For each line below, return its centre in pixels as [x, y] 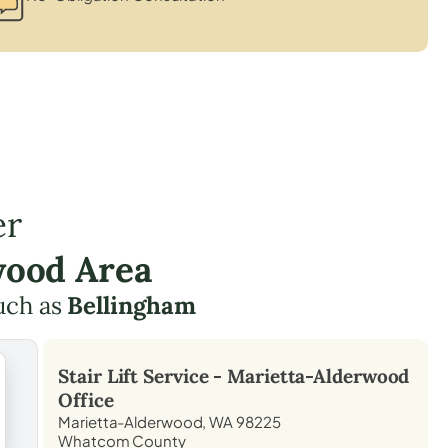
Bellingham [131, 305]
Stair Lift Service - [143, 375]
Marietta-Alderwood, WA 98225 [169, 421]
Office [86, 399]
